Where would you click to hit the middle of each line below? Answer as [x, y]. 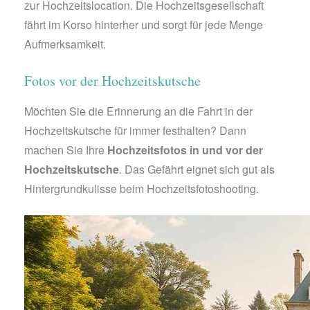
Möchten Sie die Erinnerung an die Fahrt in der [138, 111]
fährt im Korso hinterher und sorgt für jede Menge [144, 24]
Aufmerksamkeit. [65, 44]
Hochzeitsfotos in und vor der [185, 149]
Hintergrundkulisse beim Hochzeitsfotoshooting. [142, 188]
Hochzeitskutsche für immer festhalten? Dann [135, 130]
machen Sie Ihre [66, 149]
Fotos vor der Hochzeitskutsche [112, 80]
